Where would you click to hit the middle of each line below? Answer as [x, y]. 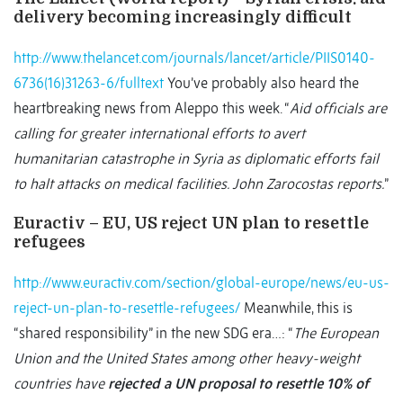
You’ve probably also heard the [261, 83]
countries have [61, 384]
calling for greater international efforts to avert [159, 134]
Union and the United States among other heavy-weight [187, 358]
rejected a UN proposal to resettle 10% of [238, 384]
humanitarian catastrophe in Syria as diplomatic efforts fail [196, 159]
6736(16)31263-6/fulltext [89, 83]
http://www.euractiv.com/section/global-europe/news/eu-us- [201, 283]
